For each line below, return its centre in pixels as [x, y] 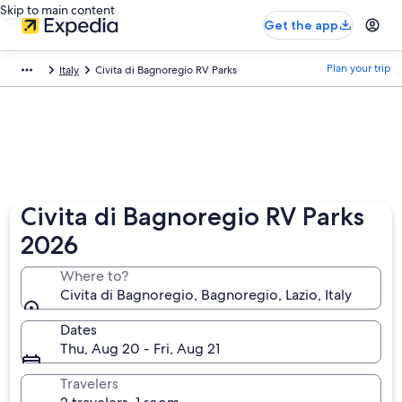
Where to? [95, 276]
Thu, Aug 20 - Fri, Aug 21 [140, 349]
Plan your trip [359, 68]
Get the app [301, 25]
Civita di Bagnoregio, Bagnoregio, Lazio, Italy [206, 295]
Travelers [90, 384]
